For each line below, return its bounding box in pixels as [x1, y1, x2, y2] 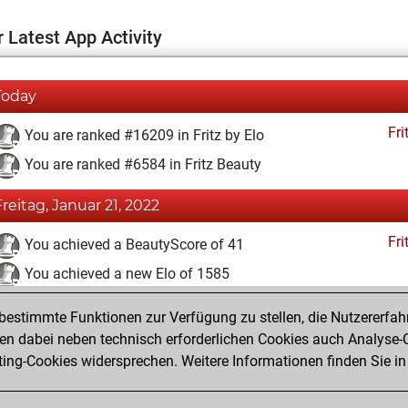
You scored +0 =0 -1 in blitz [21, 352, 198, 371]
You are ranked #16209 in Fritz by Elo [21, 127, 264, 145]
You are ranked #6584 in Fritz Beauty [21, 156, 261, 174]
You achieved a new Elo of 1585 [21, 265, 229, 283]
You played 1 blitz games [21, 323, 186, 342]
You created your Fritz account [21, 294, 219, 312]
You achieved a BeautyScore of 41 [21, 236, 244, 254]
